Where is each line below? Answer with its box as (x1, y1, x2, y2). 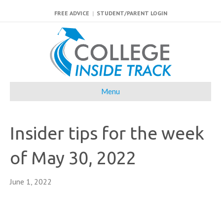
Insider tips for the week (10, 123, 204, 143)
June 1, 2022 (10, 177, 52, 186)
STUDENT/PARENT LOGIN (96, 9, 167, 17)
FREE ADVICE (54, 9, 89, 17)
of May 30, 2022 (10, 147, 136, 168)
